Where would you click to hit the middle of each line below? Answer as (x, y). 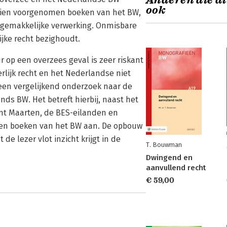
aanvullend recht (176, 168)
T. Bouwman (164, 145)
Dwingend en (169, 158)
